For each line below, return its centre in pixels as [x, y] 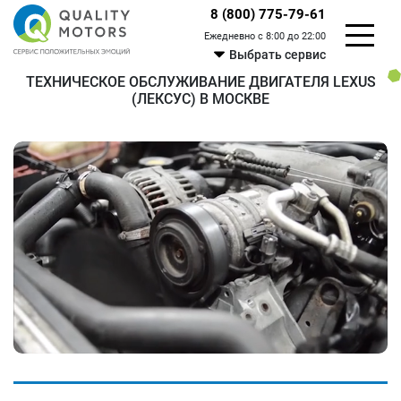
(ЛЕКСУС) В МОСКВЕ [200, 99]
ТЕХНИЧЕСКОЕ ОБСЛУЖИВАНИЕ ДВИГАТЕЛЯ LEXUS [200, 82]
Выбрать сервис [278, 55]
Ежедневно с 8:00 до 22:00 [265, 36]
